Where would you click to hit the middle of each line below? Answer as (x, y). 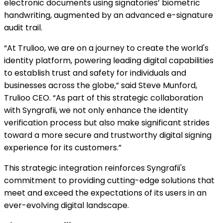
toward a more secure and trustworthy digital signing (108, 135)
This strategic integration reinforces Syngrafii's (95, 168)
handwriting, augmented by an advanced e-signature (109, 15)
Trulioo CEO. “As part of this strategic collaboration (104, 98)
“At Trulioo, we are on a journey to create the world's (106, 48)
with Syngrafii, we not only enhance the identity (96, 111)
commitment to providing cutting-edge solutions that (109, 181)
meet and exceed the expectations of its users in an (105, 193)
